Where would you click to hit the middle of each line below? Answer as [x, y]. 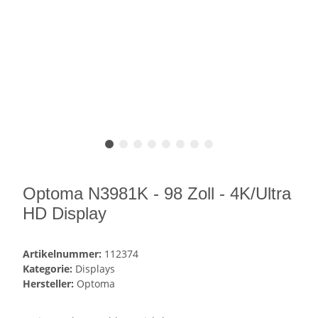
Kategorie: [49, 269]
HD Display [65, 214]
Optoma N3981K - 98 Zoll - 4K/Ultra [157, 194]
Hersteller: [48, 284]
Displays [95, 269]
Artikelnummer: [64, 254]
